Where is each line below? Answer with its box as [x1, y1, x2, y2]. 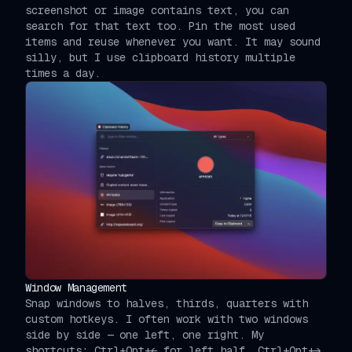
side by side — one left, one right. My [25, 327, 264, 342]
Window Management [25, 280, 128, 295]
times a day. [25, 65, 101, 80]
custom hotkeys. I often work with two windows [25, 311, 308, 326]
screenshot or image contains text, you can [25, 2, 289, 17]
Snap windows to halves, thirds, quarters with [25, 295, 308, 310]
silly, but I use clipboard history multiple [25, 49, 295, 64]
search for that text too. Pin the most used [25, 18, 295, 33]
